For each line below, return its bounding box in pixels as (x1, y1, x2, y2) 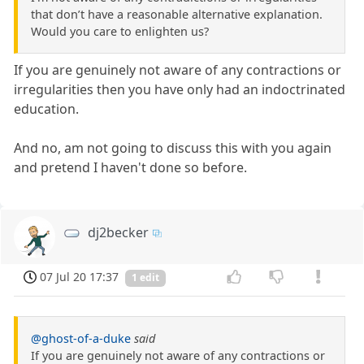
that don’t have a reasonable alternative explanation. (31, 6, 323, 22)
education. (14, 99, 80, 118)
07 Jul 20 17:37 (40, 268, 119, 284)
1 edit (132, 271, 159, 285)
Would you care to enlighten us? (31, 23, 209, 39)
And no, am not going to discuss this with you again (14, 138, 332, 157)
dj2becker (88, 223, 149, 241)
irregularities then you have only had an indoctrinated (14, 80, 346, 98)
